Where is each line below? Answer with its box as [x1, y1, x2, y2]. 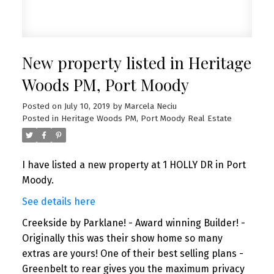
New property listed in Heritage [21, 51, 251, 73]
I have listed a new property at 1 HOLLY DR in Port [21, 158, 246, 171]
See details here [21, 195, 95, 207]
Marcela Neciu [124, 101, 177, 111]
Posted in [21, 113, 59, 124]
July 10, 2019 [64, 101, 110, 111]
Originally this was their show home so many [21, 232, 223, 244]
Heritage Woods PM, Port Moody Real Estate [61, 113, 232, 124]
